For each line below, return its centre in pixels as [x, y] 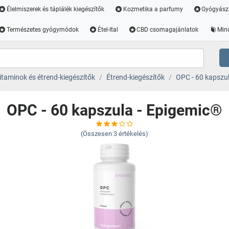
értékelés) [133, 134]
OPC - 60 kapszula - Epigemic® [114, 110]
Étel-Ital [108, 30]
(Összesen [96, 134]
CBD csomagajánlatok [168, 30]
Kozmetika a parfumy [153, 9]
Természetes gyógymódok [42, 30]
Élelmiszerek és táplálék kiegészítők [55, 9]
